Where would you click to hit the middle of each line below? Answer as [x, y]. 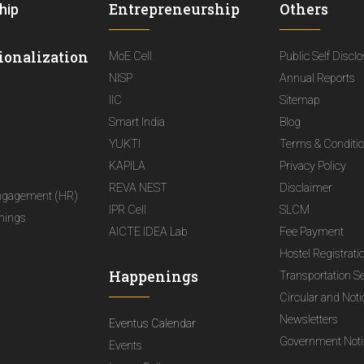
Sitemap [300, 100]
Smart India [136, 122]
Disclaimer [306, 188]
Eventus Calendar [152, 323]
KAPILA [127, 166]
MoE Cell [130, 56]
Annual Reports [318, 78]
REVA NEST [138, 188]
